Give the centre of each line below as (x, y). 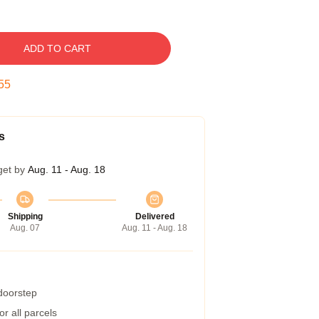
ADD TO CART (57, 48)
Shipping (25, 216)
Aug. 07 (25, 228)
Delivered (155, 216)
